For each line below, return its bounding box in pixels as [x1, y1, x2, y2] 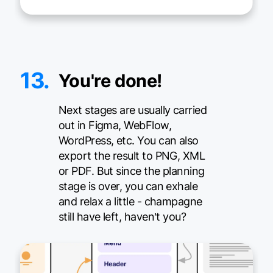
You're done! [58, 70, 162, 92]
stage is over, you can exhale [58, 180, 198, 193]
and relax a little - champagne [58, 195, 202, 208]
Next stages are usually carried [58, 104, 207, 117]
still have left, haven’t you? [58, 210, 186, 224]
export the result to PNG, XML [58, 149, 205, 163]
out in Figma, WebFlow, [58, 119, 171, 132]
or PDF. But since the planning [58, 165, 205, 178]
